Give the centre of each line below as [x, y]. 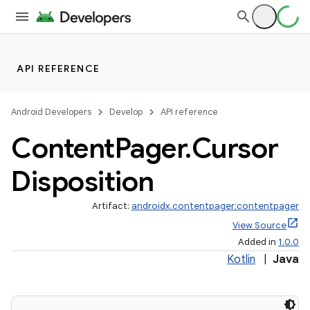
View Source [259, 225]
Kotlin [241, 259]
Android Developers [51, 112]
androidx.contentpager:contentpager [215, 206]
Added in [258, 242]
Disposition [83, 181]
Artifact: [112, 206]
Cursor [235, 148]
